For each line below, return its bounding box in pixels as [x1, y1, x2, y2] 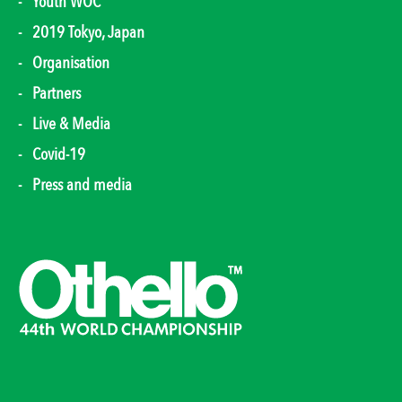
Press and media [32, 173, 132, 197]
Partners [32, 82, 81, 106]
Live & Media [32, 112, 110, 136]
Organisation [32, 51, 109, 75]
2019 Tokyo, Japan [32, 21, 144, 45]
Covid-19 [32, 143, 85, 167]
